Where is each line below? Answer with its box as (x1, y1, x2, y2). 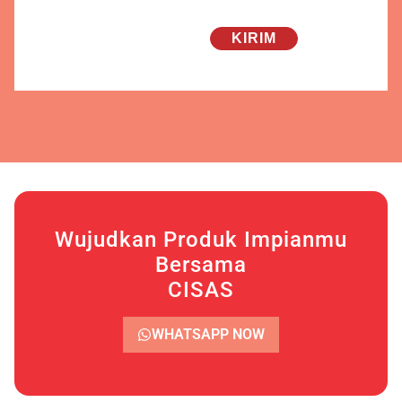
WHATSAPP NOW (152, 325, 265, 343)
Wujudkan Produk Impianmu (55, 226, 347, 252)
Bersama (155, 251, 247, 277)
